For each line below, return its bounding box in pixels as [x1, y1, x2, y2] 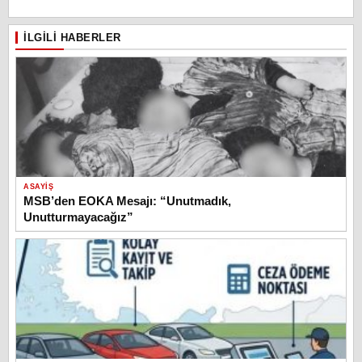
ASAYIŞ [23, 182, 53, 191]
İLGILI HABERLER [23, 31, 121, 44]
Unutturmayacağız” [23, 209, 133, 224]
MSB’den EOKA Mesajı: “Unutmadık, [23, 193, 231, 208]
